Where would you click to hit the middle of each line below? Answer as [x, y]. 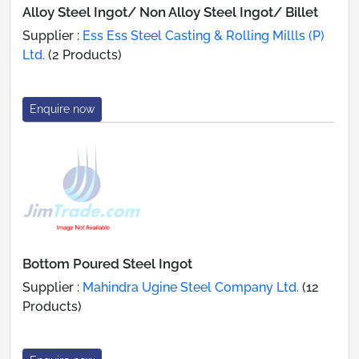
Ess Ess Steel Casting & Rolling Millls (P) [204, 35]
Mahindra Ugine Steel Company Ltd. [191, 287]
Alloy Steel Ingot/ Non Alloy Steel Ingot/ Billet [170, 12]
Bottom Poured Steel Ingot [107, 263]
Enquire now [62, 109]
